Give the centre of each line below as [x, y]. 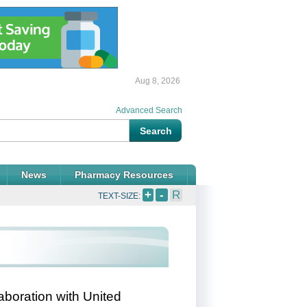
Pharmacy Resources [124, 175]
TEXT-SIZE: [120, 196]
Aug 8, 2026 [158, 81]
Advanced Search [149, 110]
